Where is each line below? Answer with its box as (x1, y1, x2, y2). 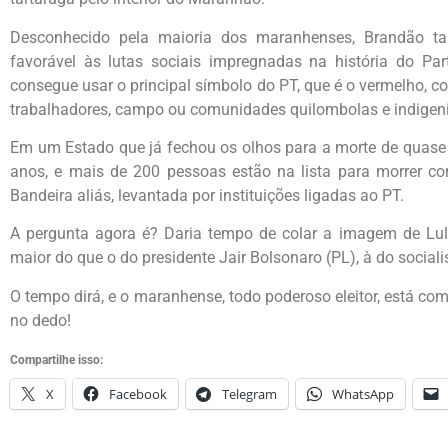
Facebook (109, 385, 167, 404)
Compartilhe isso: (10, 353, 103, 368)
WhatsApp (332, 385, 394, 404)
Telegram (222, 385, 277, 404)
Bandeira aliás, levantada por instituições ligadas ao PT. (10, 186, 404, 206)
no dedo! (10, 310, 71, 330)
